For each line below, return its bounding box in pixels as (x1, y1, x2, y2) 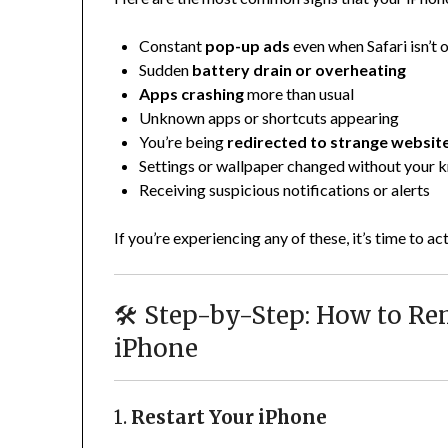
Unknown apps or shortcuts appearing (139, 108, 400, 128)
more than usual (244, 84, 355, 104)
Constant (139, 36, 206, 56)
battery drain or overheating (192, 60, 407, 80)
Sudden (139, 60, 193, 80)
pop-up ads (205, 36, 291, 56)
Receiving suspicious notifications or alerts (139, 180, 431, 200)
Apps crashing (139, 84, 245, 104)
